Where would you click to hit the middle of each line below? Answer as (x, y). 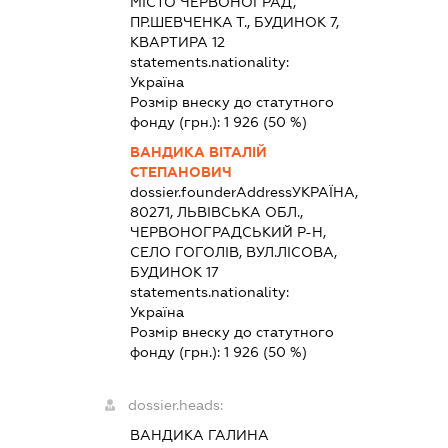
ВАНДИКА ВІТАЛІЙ (198, 151)
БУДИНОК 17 (174, 271)
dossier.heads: (175, 404)
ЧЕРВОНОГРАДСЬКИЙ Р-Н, (227, 231)
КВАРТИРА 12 (177, 41)
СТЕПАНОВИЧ (180, 171)
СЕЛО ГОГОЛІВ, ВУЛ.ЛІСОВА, (233, 251)
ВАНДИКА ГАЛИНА (199, 434)
